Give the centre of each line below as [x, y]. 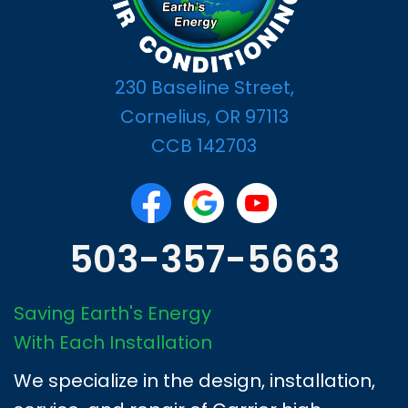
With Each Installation [113, 342]
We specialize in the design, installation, [194, 380]
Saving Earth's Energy [112, 313]
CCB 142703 [204, 145]
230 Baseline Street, [204, 87]
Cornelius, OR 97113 [204, 116]
